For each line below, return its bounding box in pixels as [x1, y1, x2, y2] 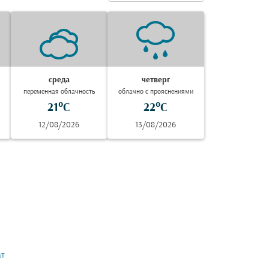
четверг [141, 76, 170, 85]
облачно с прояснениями [118, 88, 193, 95]
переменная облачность [23, 88, 95, 95]
